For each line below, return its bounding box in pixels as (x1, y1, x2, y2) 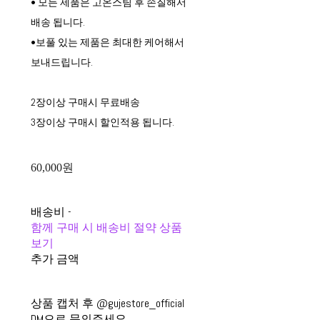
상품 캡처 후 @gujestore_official (30, 296, 184, 311)
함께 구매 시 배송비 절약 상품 (30, 220, 182, 235)
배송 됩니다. (30, 16, 85, 29)
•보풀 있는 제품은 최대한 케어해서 (30, 36, 184, 49)
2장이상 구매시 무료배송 (30, 96, 140, 109)
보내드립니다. (30, 56, 93, 69)
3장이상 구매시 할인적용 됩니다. (30, 116, 174, 129)
